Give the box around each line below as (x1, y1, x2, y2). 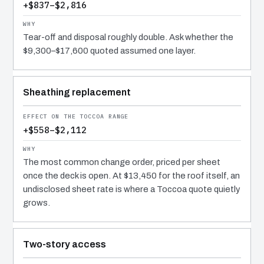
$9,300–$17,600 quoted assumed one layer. (23, 46, 196, 56)
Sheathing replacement (23, 87, 131, 98)
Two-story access (23, 239, 106, 250)
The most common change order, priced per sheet (23, 157, 220, 167)
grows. (23, 198, 50, 208)
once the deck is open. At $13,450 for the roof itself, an (23, 171, 240, 181)
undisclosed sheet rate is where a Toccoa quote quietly (23, 184, 240, 194)
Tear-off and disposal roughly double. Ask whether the (23, 32, 233, 42)
